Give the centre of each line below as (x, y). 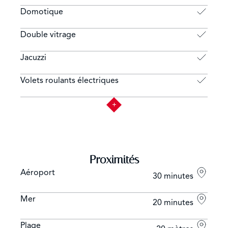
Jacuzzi (33, 57)
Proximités (114, 160)
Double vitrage (48, 34)
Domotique (42, 11)
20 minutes (174, 202)
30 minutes (174, 176)
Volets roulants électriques (69, 80)
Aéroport (38, 172)
